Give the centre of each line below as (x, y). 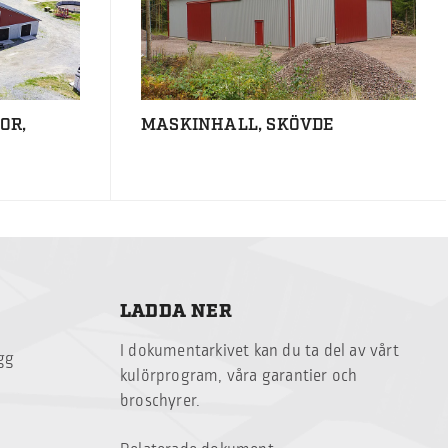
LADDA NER (176, 312)
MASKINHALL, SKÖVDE (237, 125)
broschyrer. (160, 401)
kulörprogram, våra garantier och (239, 376)
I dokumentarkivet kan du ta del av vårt (259, 351)
